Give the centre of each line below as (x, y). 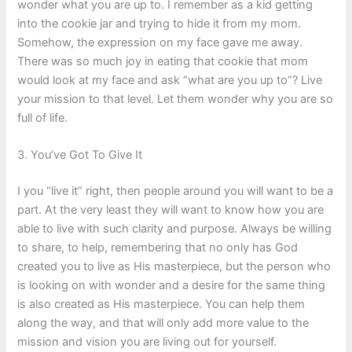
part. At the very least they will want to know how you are (171, 210)
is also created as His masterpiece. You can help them (161, 304)
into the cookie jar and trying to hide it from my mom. (159, 23)
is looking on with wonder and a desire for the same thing (172, 285)
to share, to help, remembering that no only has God (158, 247)
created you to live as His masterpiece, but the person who (174, 266)
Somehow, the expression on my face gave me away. (160, 42)
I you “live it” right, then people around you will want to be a (176, 191)
